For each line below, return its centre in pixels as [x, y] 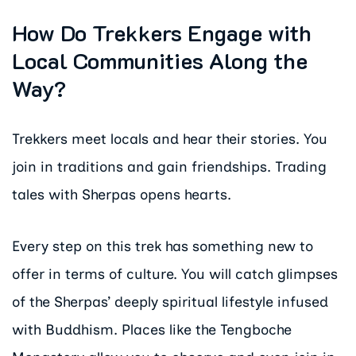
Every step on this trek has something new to [163, 247]
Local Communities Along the [160, 60]
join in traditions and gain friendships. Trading [169, 167]
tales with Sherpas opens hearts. [122, 195]
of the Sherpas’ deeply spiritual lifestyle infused [170, 302]
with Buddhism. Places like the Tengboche [152, 330]
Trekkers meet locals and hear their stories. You [170, 139]
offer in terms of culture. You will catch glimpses [175, 275]
